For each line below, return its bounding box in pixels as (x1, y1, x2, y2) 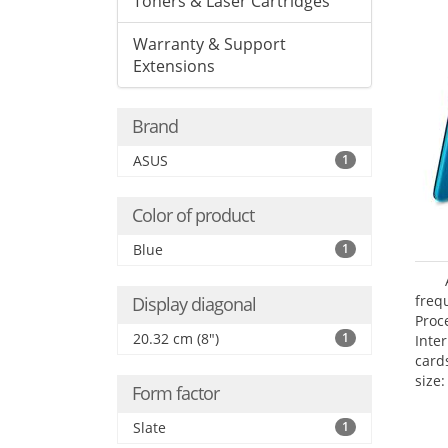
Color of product (132, 203, 254, 227)
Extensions (133, 55, 215, 77)
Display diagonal (132, 292, 256, 316)
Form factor (132, 381, 219, 405)
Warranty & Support (133, 33, 286, 55)
